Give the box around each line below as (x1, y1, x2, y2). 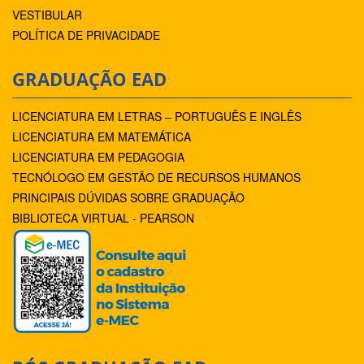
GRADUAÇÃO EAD (12, 66, 167, 92)
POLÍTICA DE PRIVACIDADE (12, 26, 160, 43)
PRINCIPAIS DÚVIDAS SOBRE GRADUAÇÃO (12, 188, 245, 206)
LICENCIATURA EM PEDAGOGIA (12, 148, 184, 165)
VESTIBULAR (12, 6, 82, 23)
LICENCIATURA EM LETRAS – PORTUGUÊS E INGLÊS (12, 107, 301, 124)
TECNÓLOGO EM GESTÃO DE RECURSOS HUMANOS (12, 168, 301, 185)
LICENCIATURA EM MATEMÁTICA (12, 128, 191, 145)
